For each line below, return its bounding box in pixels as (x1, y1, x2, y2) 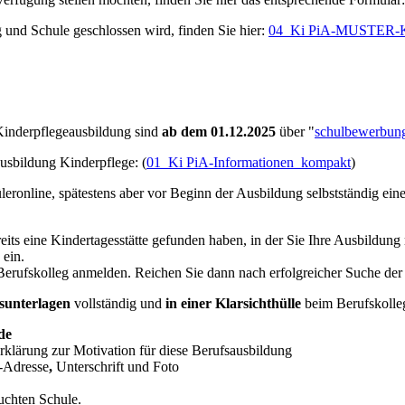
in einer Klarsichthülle (165, 296, 301, 312)
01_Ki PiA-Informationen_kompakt (146, 155, 351, 171)
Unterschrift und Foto (56, 359, 179, 375)
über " (276, 124, 315, 140)
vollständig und (74, 296, 165, 312)
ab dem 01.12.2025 (162, 124, 276, 140)
